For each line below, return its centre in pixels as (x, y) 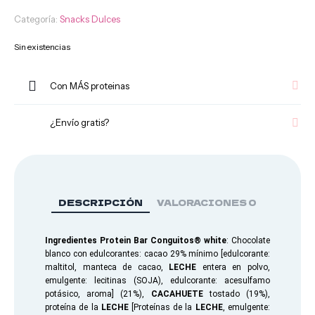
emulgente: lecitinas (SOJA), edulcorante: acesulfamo (157, 281)
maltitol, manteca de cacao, (104, 267)
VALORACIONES (202, 202)
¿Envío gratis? (79, 122)
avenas (36, 256)
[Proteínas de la (162, 307)
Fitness (36, 14)
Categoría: (37, 19)
